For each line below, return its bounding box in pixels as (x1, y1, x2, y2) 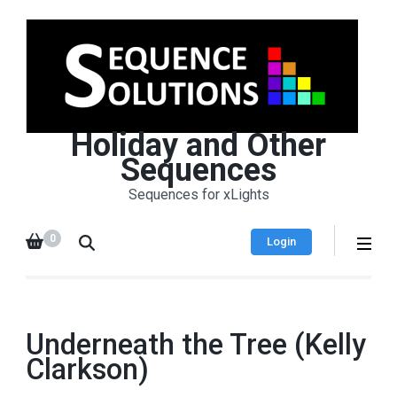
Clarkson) (26, 353, 149, 386)
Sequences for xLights (128, 186, 269, 203)
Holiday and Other (71, 127, 326, 164)
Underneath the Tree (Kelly (26, 328, 366, 362)
